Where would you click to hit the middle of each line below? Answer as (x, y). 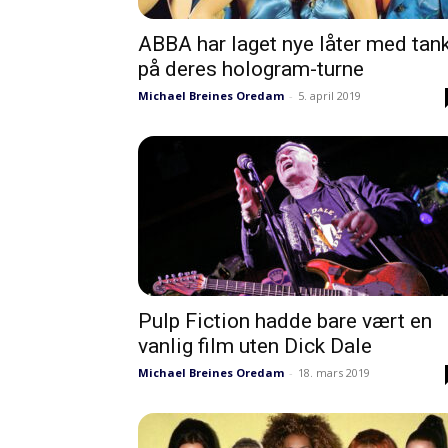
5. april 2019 (329, 95)
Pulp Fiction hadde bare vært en (285, 321)
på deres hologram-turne (251, 69)
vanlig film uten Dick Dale (255, 346)
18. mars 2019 (334, 372)
